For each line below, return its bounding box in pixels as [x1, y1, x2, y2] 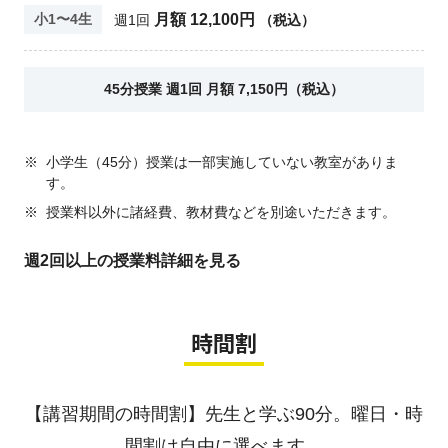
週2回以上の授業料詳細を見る [23, 252, 241, 269]
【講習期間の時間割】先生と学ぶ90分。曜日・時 [25, 404, 423, 424]
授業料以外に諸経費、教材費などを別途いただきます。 [45, 204, 396, 220]
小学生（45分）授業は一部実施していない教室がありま [45, 154, 398, 170]
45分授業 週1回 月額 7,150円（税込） [104, 81, 344, 97]
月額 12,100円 [153, 10, 255, 28]
